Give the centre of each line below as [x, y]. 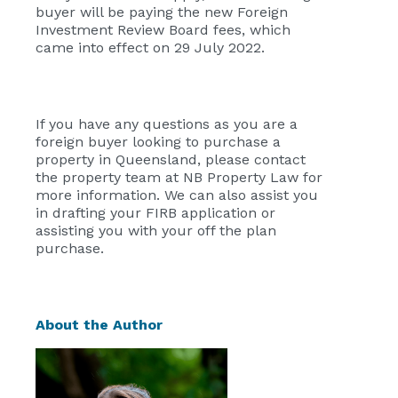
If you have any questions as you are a [167, 124]
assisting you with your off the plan [156, 231]
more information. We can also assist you [177, 195]
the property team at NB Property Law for [179, 178]
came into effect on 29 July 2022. [150, 48]
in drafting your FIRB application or [155, 213]
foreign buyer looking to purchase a [158, 142]
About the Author [99, 325]
